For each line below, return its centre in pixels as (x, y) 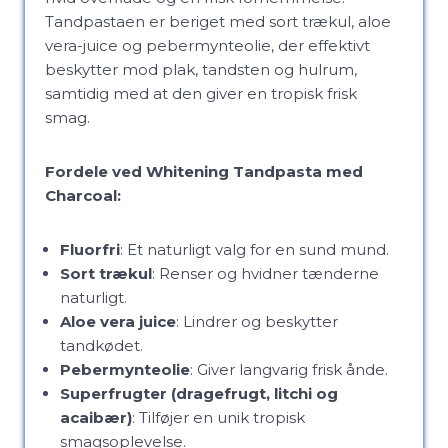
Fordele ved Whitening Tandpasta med (204, 171)
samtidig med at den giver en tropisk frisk (201, 93)
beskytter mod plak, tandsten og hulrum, (201, 69)
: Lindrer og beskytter (257, 321)
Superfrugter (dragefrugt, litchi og (199, 393)
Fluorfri (90, 249)
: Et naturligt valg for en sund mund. (254, 249)
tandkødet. (101, 345)
